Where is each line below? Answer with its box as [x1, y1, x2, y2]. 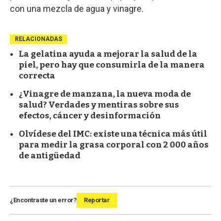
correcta [19, 71, 55, 81]
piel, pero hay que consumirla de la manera [19, 60, 205, 71]
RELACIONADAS [15, 36, 62, 43]
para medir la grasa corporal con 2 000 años [19, 140, 209, 150]
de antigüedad [19, 150, 80, 161]
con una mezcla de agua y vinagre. [10, 3, 144, 14]
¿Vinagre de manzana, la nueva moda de [19, 89, 191, 100]
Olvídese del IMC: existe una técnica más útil [19, 129, 207, 140]
